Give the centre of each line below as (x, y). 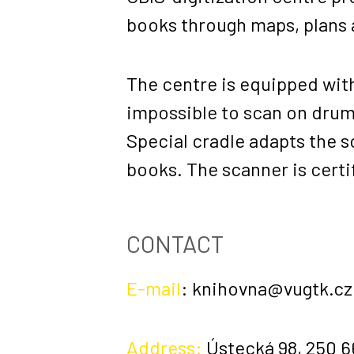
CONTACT (175, 244)
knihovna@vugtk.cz (272, 288)
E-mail (154, 288)
